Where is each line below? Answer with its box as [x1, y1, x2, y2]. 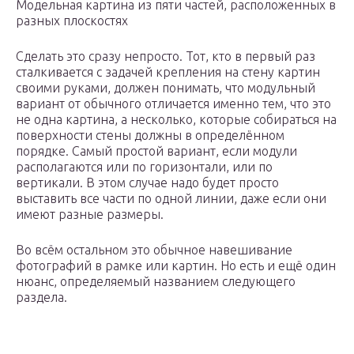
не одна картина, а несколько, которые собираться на [16, 112, 337, 127]
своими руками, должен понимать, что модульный [16, 81, 315, 96]
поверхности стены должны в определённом [16, 128, 284, 143]
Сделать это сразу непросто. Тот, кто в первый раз [16, 49, 315, 64]
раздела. [16, 290, 67, 305]
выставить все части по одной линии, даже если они [16, 191, 326, 206]
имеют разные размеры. [16, 207, 164, 222]
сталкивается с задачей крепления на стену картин [16, 65, 320, 80]
